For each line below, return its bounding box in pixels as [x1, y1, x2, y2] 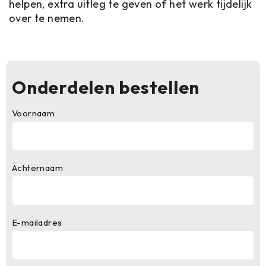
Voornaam [12, 107, 55, 119]
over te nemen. [9, 11, 85, 25]
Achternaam [12, 162, 63, 173]
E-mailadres [12, 217, 62, 228]
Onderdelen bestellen [12, 76, 199, 99]
